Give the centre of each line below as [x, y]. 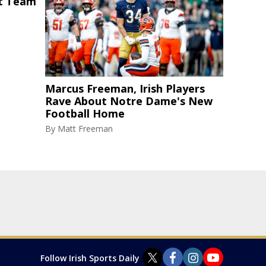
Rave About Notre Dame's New [129, 101]
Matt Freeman [85, 129]
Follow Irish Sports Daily [90, 258]
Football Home [85, 114]
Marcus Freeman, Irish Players [125, 89]
